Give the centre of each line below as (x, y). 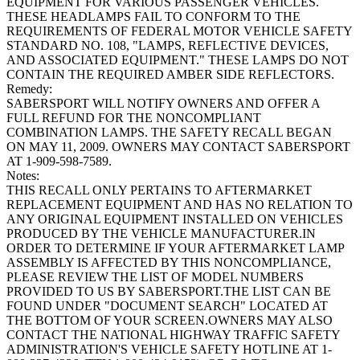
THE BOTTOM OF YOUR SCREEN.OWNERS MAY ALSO (170, 321)
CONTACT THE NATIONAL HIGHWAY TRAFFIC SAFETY (173, 335)
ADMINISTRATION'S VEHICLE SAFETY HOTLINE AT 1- (169, 350)
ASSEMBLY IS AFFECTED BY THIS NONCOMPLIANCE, (169, 263)
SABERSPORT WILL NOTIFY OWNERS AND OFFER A (163, 104)
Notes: (23, 176)
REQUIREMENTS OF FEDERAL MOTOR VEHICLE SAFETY (179, 31)
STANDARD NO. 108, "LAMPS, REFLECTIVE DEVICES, (168, 46)
